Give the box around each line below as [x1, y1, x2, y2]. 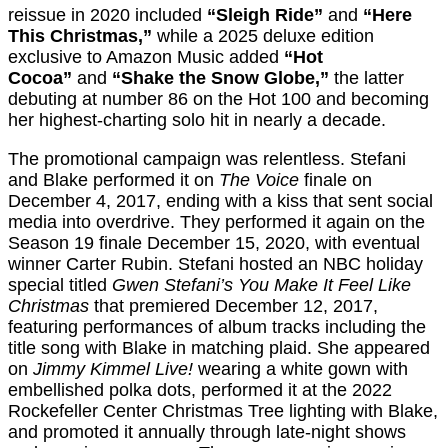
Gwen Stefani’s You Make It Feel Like [112, 275, 411, 296]
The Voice [219, 170, 299, 191]
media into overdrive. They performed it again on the [8, 212, 425, 233]
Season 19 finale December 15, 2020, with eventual [8, 233, 420, 254]
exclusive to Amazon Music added [8, 47, 284, 68]
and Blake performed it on [8, 170, 219, 191]
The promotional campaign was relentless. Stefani [8, 149, 406, 170]
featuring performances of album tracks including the [8, 317, 426, 338]
